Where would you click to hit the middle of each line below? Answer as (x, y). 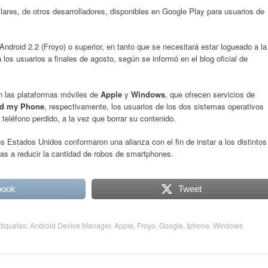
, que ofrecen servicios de (210, 94)
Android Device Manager (70, 225)
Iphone (198, 225)
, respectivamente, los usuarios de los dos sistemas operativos (154, 106)
